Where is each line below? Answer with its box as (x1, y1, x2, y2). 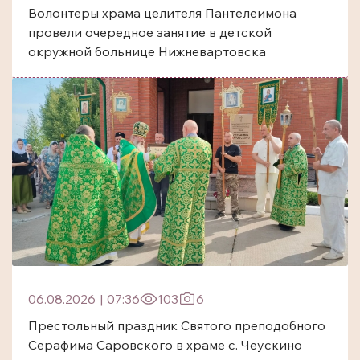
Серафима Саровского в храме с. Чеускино (28, 337, 302, 354)
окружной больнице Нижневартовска (28, 43, 266, 59)
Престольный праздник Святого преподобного (28, 317, 325, 334)
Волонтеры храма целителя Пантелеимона (28, 4, 297, 21)
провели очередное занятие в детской (28, 23, 272, 40)
